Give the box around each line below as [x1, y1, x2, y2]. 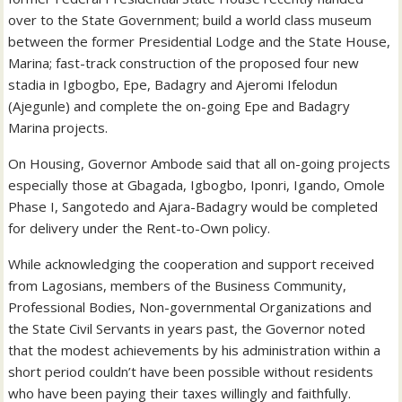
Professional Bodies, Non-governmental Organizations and [8, 297, 372, 316]
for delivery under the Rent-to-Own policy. [8, 218, 271, 237]
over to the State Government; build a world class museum [8, 10, 372, 29]
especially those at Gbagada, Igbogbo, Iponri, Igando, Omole [8, 175, 386, 194]
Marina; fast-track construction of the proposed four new [8, 53, 360, 72]
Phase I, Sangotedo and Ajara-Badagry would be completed [8, 197, 379, 215]
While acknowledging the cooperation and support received [8, 254, 375, 273]
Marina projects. [8, 118, 109, 136]
